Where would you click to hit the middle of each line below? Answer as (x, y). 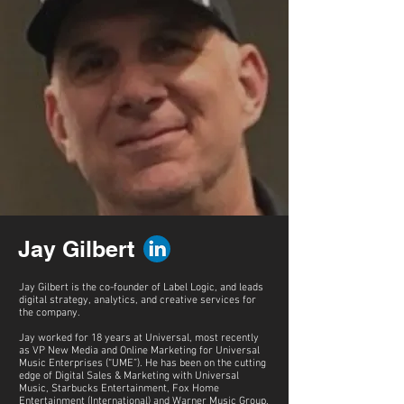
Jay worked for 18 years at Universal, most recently (139, 338)
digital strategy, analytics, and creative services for (138, 300)
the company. (50, 313)
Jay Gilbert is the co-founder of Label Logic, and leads (141, 288)
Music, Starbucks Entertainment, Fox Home (119, 389)
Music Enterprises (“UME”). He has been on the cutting (142, 363)
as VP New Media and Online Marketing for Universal (139, 351)
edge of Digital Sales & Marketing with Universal (129, 376)
